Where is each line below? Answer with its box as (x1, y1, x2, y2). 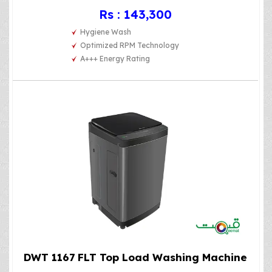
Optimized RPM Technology (80, 40, 180, 50)
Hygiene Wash (80, 27, 132, 36)
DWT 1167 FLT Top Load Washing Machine (23, 251, 247, 264)
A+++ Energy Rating (80, 53, 151, 63)
